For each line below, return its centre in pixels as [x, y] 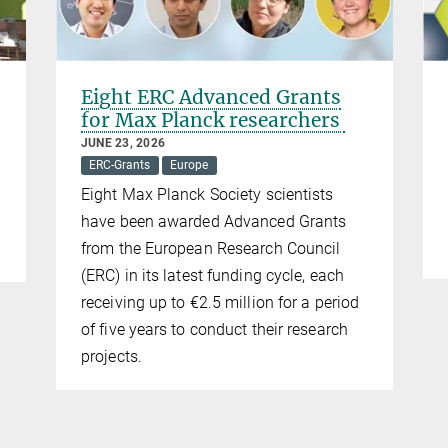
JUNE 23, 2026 [123, 143]
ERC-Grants [120, 165]
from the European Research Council [211, 248]
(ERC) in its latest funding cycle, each [212, 275]
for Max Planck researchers [213, 120]
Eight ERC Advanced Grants [211, 97]
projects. [111, 356]
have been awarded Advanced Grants [214, 221]
